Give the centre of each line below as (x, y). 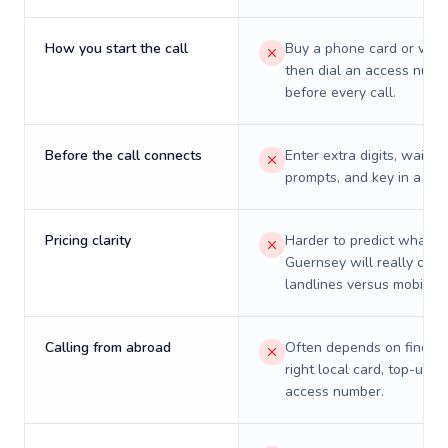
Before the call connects (123, 155)
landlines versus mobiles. (365, 284)
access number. (334, 391)
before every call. (340, 92)
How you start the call (116, 48)
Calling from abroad (108, 347)
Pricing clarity (88, 240)
